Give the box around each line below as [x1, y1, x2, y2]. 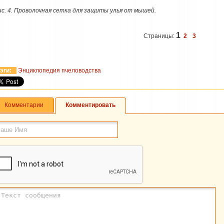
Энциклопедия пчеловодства [18, 67, 101, 74]
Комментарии [4, 101, 43, 108]
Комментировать [65, 101, 115, 108]
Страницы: [143, 32, 176, 39]
